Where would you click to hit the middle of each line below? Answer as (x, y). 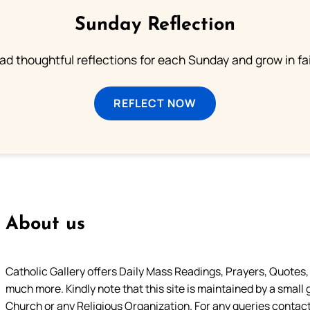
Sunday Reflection (155, 26)
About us (45, 225)
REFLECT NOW (155, 103)
